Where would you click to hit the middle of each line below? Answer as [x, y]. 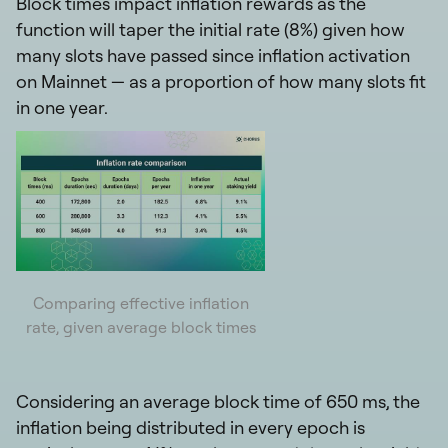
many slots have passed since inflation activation [213, 55]
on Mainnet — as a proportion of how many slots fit [221, 81]
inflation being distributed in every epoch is [190, 427]
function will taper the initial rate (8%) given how [210, 29]
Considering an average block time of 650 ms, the [218, 401]
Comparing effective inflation [140, 302]
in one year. [62, 107]
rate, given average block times [140, 326]
